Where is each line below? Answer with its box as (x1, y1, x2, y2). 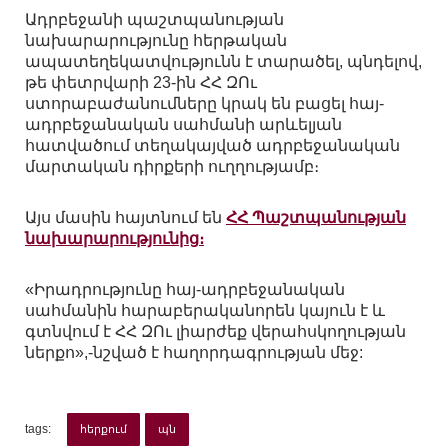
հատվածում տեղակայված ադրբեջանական (25, 137, 400, 155)
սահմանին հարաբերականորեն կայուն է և (25, 302, 385, 320)
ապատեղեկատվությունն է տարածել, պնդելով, (25, 53, 422, 71)
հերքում (79, 423, 127, 435)
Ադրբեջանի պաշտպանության (25, 11, 284, 29)
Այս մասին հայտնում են (25, 209, 226, 227)
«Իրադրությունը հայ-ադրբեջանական (25, 281, 345, 299)
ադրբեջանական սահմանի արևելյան (25, 116, 342, 134)
